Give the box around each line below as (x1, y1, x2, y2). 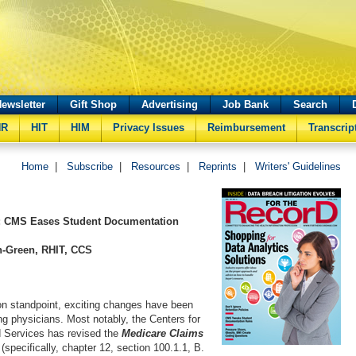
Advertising (141, 99, 198, 110)
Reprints (199, 161, 237, 172)
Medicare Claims (122, 327, 203, 339)
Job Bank (222, 99, 269, 110)
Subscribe (67, 161, 113, 172)
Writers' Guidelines (255, 161, 341, 172)
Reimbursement (207, 122, 285, 133)
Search (293, 99, 327, 110)
